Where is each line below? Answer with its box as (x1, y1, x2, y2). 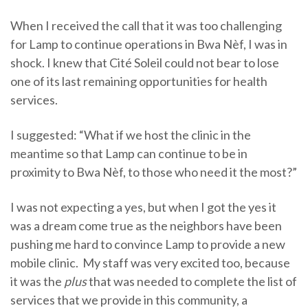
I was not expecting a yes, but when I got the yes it (10, 199, 276, 214)
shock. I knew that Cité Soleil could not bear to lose (10, 54, 279, 70)
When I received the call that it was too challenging (10, 17, 282, 33)
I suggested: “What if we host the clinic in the (10, 126, 251, 142)
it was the (10, 273, 64, 289)
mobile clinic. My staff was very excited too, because (10, 254, 290, 270)
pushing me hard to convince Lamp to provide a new (10, 236, 285, 252)
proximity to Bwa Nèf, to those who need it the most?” (10, 164, 297, 179)
